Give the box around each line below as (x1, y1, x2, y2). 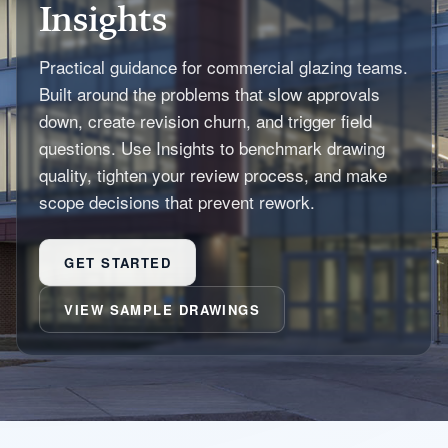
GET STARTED (64, 252, 172, 272)
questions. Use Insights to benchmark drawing (39, 135, 386, 161)
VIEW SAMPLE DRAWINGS (64, 299, 261, 319)
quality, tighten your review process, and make (39, 162, 388, 188)
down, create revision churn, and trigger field (39, 108, 373, 134)
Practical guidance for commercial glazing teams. (39, 54, 409, 80)
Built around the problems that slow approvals (39, 81, 381, 107)
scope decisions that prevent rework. (39, 189, 316, 215)
